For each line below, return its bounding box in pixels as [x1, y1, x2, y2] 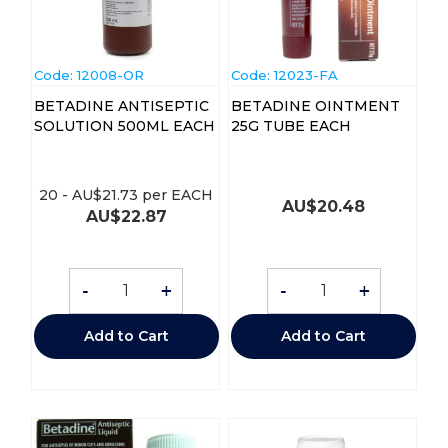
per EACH [138, 185, 214, 204]
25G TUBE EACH [308, 116, 351, 135]
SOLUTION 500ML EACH [172, 116, 215, 135]
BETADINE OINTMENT [230, 96, 400, 115]
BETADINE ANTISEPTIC [33, 96, 209, 115]
